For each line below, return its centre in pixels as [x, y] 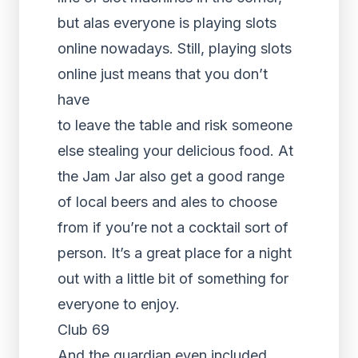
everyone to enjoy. [119, 304]
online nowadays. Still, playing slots [175, 48]
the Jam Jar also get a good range [171, 176]
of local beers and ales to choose [167, 202]
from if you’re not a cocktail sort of [173, 227]
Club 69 [84, 330]
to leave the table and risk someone [175, 125]
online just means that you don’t [163, 74]
